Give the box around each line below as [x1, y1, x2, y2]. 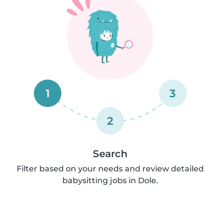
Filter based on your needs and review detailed [16, 164, 204, 173]
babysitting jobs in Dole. [62, 175, 158, 185]
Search [92, 147, 128, 160]
